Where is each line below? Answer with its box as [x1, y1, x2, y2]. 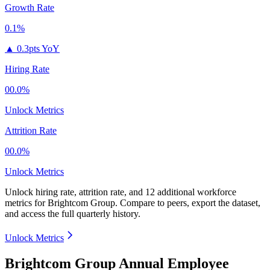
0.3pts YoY [17, 43, 60, 54]
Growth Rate [5, 2, 54, 13]
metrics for [5, 198, 48, 209]
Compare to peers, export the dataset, [120, 198, 260, 209]
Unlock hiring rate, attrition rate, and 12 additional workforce [5, 187, 236, 198]
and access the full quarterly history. [5, 209, 140, 219]
